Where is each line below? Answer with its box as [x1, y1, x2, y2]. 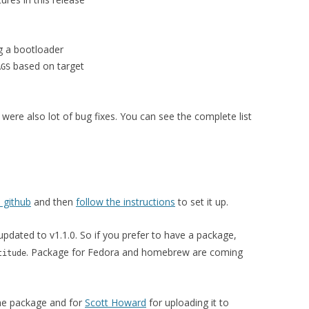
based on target [10, 59, 84, 72]
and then [31, 195, 76, 208]
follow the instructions [76, 195, 175, 208]
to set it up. [175, 195, 228, 208]
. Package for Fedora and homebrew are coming [26, 246, 243, 259]
